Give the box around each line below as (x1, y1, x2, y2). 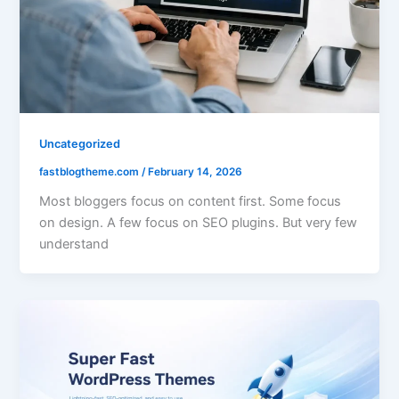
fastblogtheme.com (39, 165, 142, 178)
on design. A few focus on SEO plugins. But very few (39, 214, 358, 231)
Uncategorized (39, 137, 121, 151)
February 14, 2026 (148, 165, 243, 178)
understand (39, 235, 110, 252)
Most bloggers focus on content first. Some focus (39, 192, 342, 209)
